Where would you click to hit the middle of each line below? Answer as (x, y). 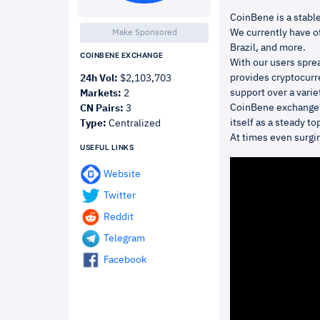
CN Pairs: (102, 109)
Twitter (120, 195)
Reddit (119, 217)
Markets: (101, 94)
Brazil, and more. (268, 48)
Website (122, 174)
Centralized (134, 124)
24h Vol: (99, 79)
